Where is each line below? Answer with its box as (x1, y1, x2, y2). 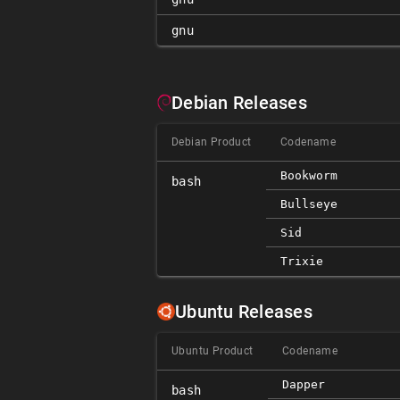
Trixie (280, 254, 323, 268)
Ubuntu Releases (175, 301, 312, 322)
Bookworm (280, 169, 337, 182)
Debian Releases (171, 92, 307, 113)
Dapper (282, 378, 325, 391)
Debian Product (171, 136, 252, 148)
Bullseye (280, 197, 337, 211)
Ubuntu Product (171, 345, 254, 357)
